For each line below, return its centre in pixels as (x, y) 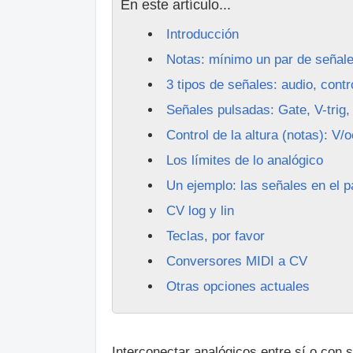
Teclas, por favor (215, 236)
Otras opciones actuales (238, 286)
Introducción (202, 34)
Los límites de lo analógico (244, 160)
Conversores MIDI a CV (236, 261)
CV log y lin (200, 211)
